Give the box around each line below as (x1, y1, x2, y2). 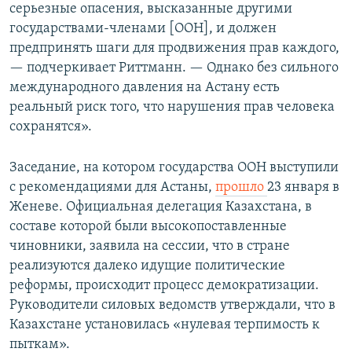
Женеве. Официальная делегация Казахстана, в (9, 200, 312, 214)
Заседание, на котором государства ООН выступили (9, 160, 339, 175)
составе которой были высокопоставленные (9, 219, 287, 234)
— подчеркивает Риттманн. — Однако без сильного (9, 60, 339, 75)
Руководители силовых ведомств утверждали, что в (9, 298, 335, 313)
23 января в (267, 180, 339, 195)
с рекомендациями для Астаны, (9, 180, 215, 195)
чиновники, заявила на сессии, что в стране (9, 239, 290, 254)
